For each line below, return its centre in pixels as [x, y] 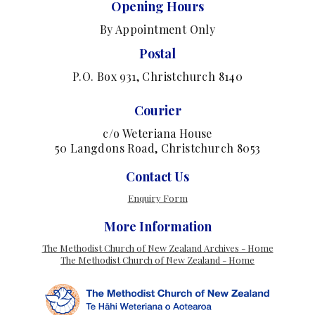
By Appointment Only [157, 29]
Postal [157, 53]
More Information [157, 226]
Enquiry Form [157, 198]
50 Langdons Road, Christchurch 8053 [157, 148]
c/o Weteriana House [157, 133]
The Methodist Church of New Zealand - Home [157, 260]
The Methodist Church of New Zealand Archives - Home [157, 248]
